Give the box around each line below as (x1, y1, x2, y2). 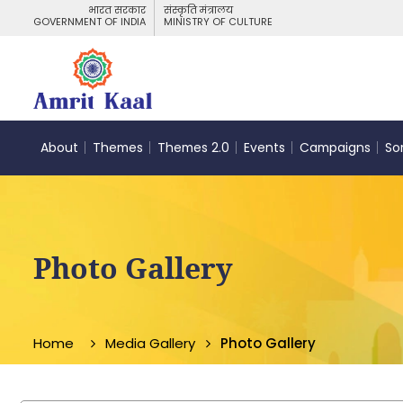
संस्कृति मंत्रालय (164, 3, 233, 17)
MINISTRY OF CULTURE (164, 14, 273, 29)
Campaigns (300, 138, 371, 157)
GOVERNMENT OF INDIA (33, 14, 146, 29)
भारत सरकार (88, 3, 146, 17)
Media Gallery (105, 334, 196, 353)
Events (244, 138, 285, 157)
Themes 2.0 (157, 138, 229, 157)
